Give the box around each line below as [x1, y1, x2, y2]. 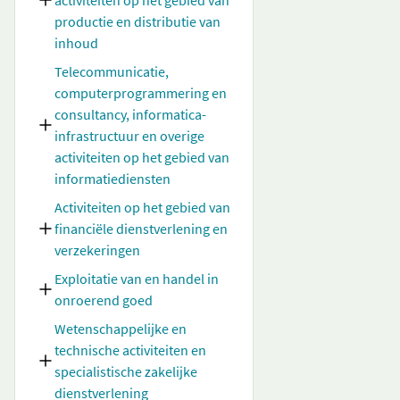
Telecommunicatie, [54, 62, 169, 80]
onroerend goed [54, 291, 153, 309]
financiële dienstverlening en [54, 220, 228, 237]
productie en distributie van [54, 12, 221, 30]
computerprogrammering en [54, 84, 227, 102]
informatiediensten [54, 170, 171, 187]
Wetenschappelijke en [54, 320, 187, 337]
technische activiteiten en [54, 341, 206, 359]
